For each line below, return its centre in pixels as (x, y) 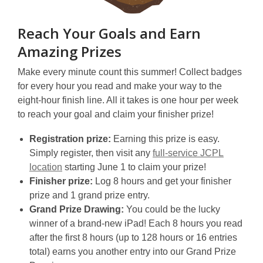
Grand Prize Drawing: (78, 209)
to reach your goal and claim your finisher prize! (116, 114)
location (46, 167)
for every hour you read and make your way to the (120, 86)
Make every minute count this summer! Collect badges (130, 72)
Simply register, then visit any (91, 153)
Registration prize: (70, 139)
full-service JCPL (188, 153)
